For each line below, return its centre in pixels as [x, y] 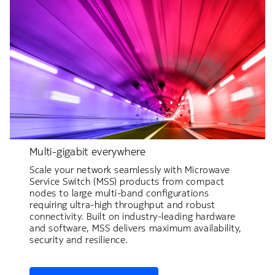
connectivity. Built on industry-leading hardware [133, 216]
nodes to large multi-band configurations [119, 193]
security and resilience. [79, 239]
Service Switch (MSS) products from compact [127, 181]
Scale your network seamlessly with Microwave [130, 169]
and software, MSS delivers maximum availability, [135, 228]
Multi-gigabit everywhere [88, 151]
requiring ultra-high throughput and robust [122, 204]
